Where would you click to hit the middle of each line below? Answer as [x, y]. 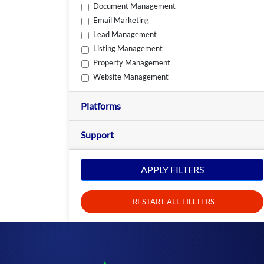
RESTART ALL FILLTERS [174, 201]
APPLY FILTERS [172, 169]
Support [97, 135]
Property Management [132, 62]
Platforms [101, 106]
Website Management [131, 76]
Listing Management [128, 48]
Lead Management [125, 34]
